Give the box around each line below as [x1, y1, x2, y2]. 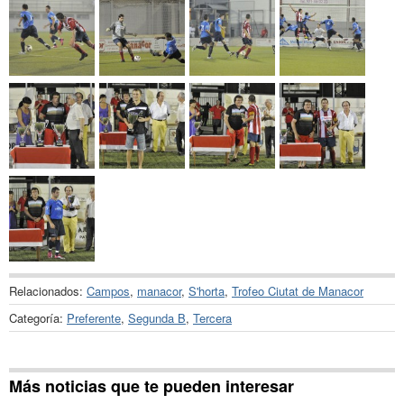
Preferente [67, 308, 121, 326]
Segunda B [128, 308, 186, 326]
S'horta [188, 281, 225, 299]
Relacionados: [9, 281, 87, 299]
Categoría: [9, 308, 67, 326]
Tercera [193, 308, 232, 326]
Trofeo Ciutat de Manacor [232, 281, 363, 299]
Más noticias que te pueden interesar [9, 374, 294, 399]
